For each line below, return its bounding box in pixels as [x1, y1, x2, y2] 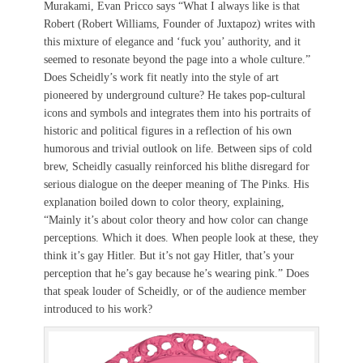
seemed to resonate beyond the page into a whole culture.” [44, 53, 310, 66]
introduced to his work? [44, 302, 152, 315]
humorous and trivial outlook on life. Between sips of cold [44, 142, 312, 155]
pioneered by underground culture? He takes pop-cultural [44, 88, 305, 101]
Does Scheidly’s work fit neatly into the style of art [44, 70, 279, 83]
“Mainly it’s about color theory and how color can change [44, 213, 308, 226]
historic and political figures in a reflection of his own [44, 124, 292, 137]
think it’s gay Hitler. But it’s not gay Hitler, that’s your [44, 249, 294, 262]
